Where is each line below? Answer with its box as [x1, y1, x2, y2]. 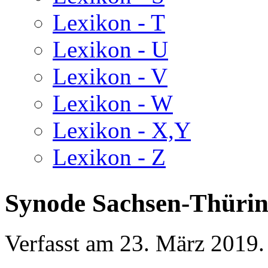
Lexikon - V [53, 63, 167, 89]
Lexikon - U [53, 36, 168, 62]
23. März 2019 [120, 230, 258, 256]
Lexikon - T [53, 10, 165, 35]
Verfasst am [5, 230, 120, 256]
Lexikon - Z [53, 144, 166, 170]
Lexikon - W [53, 90, 173, 116]
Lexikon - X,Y [53, 117, 191, 143]
